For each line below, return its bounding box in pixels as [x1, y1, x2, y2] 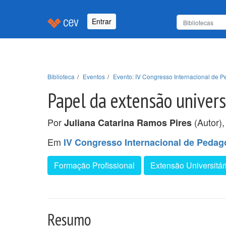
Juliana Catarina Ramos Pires [64, 116, 192, 129]
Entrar [92, 16, 111, 27]
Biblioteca [47, 72, 75, 81]
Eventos [83, 72, 105, 81]
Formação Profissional [54, 159, 135, 171]
